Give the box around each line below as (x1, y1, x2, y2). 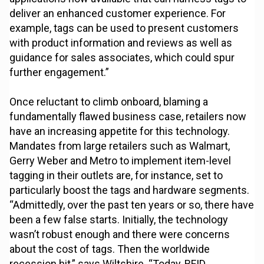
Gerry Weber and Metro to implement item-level (9, 154, 232, 167)
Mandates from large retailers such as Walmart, (9, 140, 230, 153)
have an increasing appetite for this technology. (9, 125, 230, 138)
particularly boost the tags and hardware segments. (9, 184, 250, 197)
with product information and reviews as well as (9, 37, 233, 49)
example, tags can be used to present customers (9, 22, 239, 35)
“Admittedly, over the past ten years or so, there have (9, 199, 255, 212)
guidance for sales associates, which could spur (9, 51, 235, 64)
